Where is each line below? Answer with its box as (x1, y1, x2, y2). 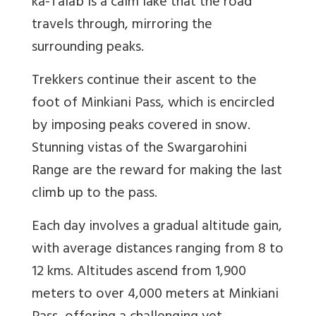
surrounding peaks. (32, 35, 144, 62)
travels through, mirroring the (32, 13, 212, 39)
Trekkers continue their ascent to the (32, 68, 257, 95)
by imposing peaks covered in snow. (32, 114, 250, 140)
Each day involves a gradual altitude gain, (32, 214, 282, 241)
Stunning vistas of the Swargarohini (32, 136, 247, 163)
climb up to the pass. (32, 181, 157, 208)
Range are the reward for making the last (32, 159, 282, 186)
